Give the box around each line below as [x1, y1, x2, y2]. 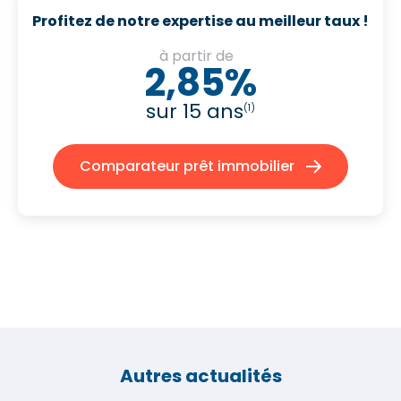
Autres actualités [119, 363, 282, 388]
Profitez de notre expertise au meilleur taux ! [32, 10, 369, 31]
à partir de [159, 45, 237, 66]
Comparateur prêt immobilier [80, 156, 294, 177]
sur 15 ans [146, 97, 243, 125]
